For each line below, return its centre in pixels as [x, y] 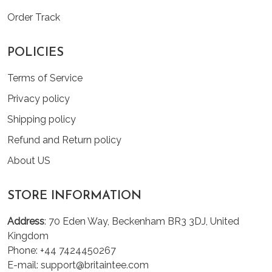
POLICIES [36, 53]
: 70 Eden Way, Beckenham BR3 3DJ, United [142, 221]
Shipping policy [42, 119]
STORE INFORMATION [74, 196]
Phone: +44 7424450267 [62, 250]
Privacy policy [39, 99]
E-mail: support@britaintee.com [78, 265]
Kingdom [28, 236]
